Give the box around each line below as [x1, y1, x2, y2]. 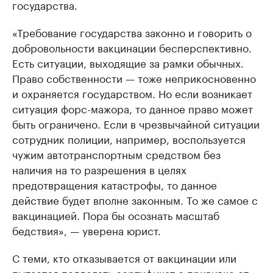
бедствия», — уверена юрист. [12, 222, 161, 238]
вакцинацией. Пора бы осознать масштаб [12, 207, 219, 223]
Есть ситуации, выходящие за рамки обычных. [12, 54, 244, 71]
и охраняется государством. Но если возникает [12, 85, 252, 101]
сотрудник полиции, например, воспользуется [12, 130, 246, 147]
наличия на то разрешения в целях [12, 161, 186, 177]
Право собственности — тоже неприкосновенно [12, 69, 256, 86]
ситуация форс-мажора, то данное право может [12, 100, 253, 116]
